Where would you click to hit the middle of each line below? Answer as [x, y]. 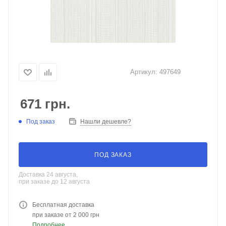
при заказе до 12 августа [54, 182]
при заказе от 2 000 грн [66, 215]
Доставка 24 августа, [48, 175]
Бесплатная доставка [63, 205]
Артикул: [144, 72]
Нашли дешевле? [106, 122]
